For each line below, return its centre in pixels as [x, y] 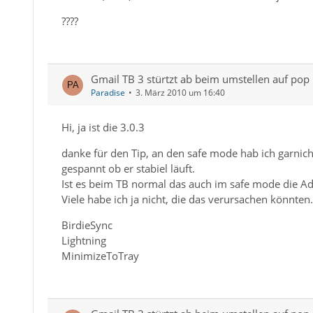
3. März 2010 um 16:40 [180, 93]
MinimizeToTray [100, 256]
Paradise [108, 93]
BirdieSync [87, 225]
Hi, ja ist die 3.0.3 [103, 127]
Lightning [83, 240]
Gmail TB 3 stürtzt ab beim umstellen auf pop [200, 79]
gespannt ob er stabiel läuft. [128, 168]
